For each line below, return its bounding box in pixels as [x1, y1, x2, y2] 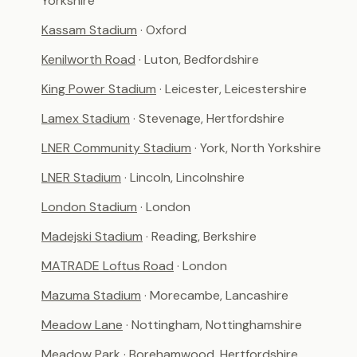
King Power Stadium [41, 80, 156, 97]
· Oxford [140, 22, 186, 38]
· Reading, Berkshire [146, 228, 257, 245]
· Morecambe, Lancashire [144, 287, 288, 304]
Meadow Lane [41, 316, 123, 333]
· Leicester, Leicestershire [159, 80, 307, 97]
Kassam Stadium [41, 22, 137, 38]
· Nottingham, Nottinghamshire [126, 316, 302, 333]
